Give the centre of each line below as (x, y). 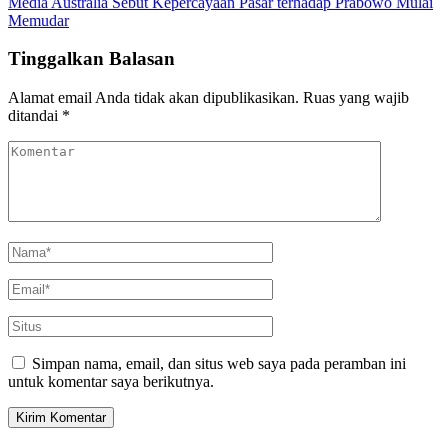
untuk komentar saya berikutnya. (111, 382)
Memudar (38, 20)
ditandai (35, 116)
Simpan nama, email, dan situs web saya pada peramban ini (219, 364)
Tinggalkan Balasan (91, 59)
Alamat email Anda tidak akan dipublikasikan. (153, 98)
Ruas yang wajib (356, 98)
